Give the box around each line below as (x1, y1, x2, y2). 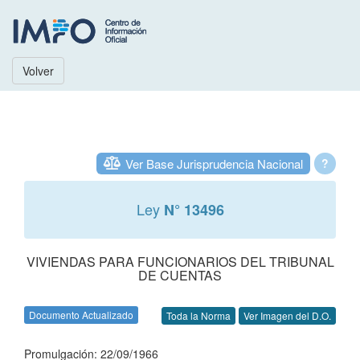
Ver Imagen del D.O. (243, 309, 331, 323)
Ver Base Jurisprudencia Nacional (125, 155, 303, 172)
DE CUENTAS (138, 266, 222, 284)
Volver (22, 63, 54, 79)
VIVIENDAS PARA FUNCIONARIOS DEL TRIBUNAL (26, 252, 334, 271)
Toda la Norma (166, 309, 231, 323)
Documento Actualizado (29, 308, 133, 321)
